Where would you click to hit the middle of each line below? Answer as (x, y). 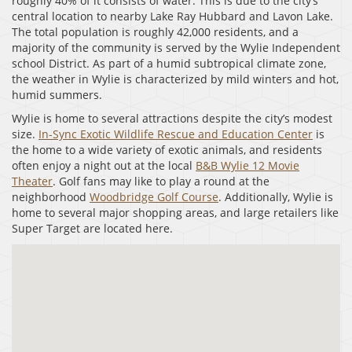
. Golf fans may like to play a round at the (161, 181)
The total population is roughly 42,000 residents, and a (155, 31)
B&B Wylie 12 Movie (247, 165)
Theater (32, 181)
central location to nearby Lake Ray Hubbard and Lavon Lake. (172, 16)
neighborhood (51, 196)
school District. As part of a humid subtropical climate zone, (169, 63)
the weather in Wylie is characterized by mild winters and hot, (175, 79)
